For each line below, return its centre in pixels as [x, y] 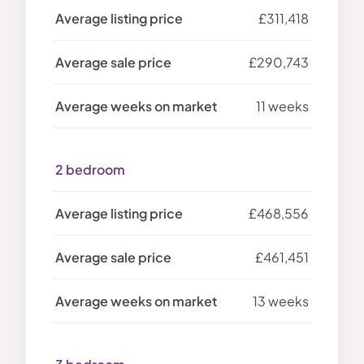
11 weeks [282, 106]
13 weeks [281, 301]
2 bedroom [90, 170]
